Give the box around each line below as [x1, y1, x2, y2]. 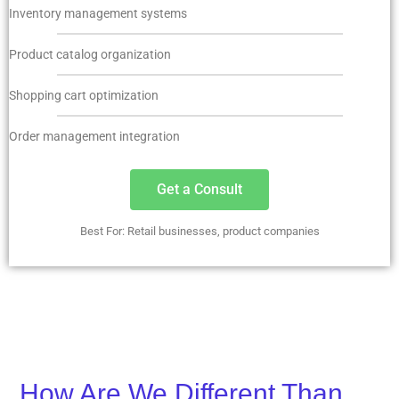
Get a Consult [157, 181, 242, 199]
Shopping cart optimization [9, 88, 159, 103]
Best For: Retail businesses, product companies [79, 224, 320, 239]
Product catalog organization [9, 47, 171, 62]
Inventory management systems [9, 6, 187, 21]
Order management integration [9, 129, 180, 144]
